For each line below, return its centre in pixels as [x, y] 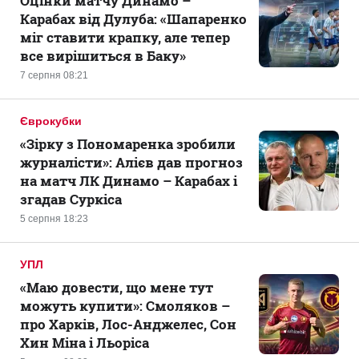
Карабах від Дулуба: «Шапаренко [133, 19]
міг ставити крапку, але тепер [125, 37]
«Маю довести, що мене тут [117, 287]
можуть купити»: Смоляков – [125, 306]
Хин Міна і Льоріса [85, 343]
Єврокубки [51, 121]
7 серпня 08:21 [54, 75]
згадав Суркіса [71, 199]
